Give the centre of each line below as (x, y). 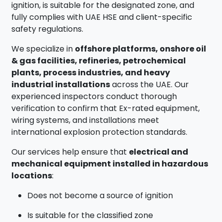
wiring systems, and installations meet (85, 120)
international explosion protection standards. (100, 132)
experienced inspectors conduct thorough (94, 97)
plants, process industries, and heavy (91, 73)
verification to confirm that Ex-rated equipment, (106, 109)
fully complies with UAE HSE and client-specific (102, 17)
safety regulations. (48, 29)
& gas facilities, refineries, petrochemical (99, 61)
